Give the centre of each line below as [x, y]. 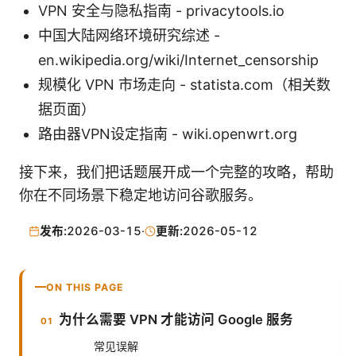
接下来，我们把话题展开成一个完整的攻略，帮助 [176, 172]
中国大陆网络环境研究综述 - [129, 36]
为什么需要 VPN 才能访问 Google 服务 [176, 319]
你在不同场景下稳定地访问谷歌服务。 [141, 195]
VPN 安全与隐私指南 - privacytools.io [161, 11]
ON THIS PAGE [85, 287]
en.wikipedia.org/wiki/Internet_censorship [178, 60]
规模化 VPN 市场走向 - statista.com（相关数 [184, 85]
